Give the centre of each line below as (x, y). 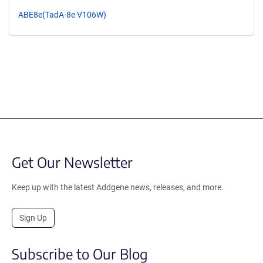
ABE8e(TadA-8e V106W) (62, 14)
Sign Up (33, 218)
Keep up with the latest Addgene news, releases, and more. (118, 187)
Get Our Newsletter (72, 162)
